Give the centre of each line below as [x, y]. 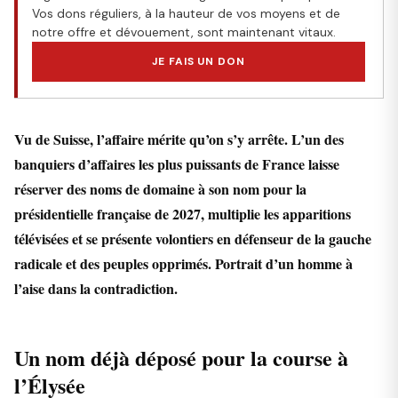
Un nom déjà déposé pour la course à [181, 358]
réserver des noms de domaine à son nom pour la [160, 189]
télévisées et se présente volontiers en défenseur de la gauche [193, 239]
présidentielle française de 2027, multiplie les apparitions [183, 214]
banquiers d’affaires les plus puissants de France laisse [177, 164]
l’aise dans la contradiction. [96, 289]
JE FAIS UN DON [199, 62]
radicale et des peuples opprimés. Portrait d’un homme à [183, 264]
